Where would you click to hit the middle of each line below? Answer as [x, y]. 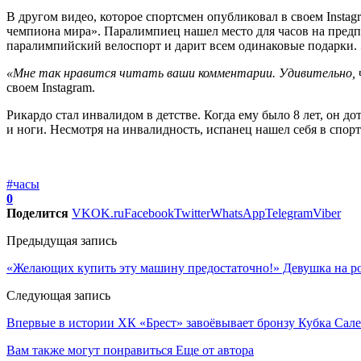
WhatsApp [238, 213]
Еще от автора [215, 350]
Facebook [149, 213]
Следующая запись [58, 295]
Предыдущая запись [62, 240]
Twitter [192, 213]
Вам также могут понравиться [89, 350]
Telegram [289, 213]
